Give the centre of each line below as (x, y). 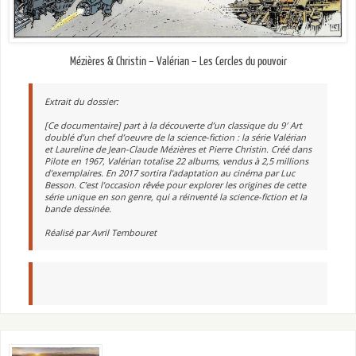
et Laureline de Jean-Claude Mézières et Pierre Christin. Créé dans (178, 149)
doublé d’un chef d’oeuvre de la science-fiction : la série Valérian (176, 137)
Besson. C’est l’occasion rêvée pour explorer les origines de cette (176, 185)
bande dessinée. (78, 209)
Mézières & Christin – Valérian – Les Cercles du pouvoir (178, 62)
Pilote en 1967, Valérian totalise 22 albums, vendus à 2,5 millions (177, 161)
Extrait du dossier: (82, 102)
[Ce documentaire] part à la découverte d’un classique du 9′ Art (174, 126)
